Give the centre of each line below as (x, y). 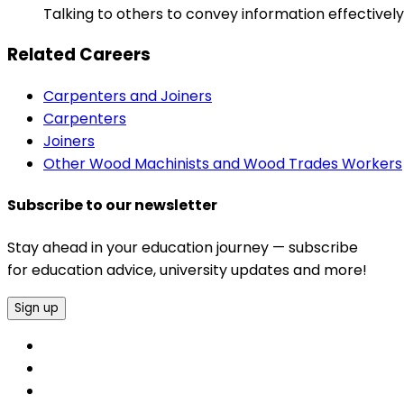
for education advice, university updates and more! (187, 270)
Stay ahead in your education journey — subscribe (183, 247)
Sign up (37, 308)
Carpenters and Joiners (128, 96)
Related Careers (79, 55)
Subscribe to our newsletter (112, 206)
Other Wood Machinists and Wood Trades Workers (223, 164)
